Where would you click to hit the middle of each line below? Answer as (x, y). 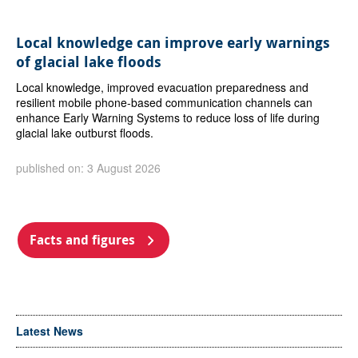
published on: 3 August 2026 (88, 167)
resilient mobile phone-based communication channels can (164, 102)
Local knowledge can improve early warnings (173, 42)
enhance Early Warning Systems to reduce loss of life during (167, 117)
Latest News (49, 330)
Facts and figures (82, 239)
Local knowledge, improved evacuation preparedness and (162, 87)
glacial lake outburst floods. (84, 132)
